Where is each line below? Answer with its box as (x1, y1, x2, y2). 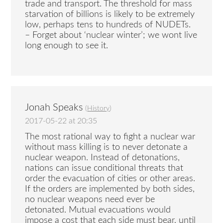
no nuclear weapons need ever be (25, 195, 155, 205)
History (87, 105, 110, 112)
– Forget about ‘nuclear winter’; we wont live (25, 30, 198, 40)
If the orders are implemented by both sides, (25, 185, 195, 194)
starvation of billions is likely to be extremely (25, 9, 195, 19)
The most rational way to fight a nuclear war (25, 132, 196, 142)
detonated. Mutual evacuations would (25, 206, 171, 215)
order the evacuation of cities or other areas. (25, 174, 196, 184)
